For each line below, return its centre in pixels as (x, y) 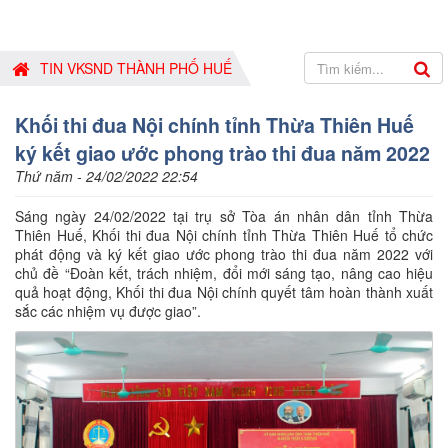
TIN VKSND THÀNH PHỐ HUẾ (136, 68)
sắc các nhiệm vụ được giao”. (108, 311)
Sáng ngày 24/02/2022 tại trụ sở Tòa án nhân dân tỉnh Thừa (224, 216)
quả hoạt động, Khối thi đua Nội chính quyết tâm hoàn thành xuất (224, 292)
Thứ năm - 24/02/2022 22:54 (106, 176)
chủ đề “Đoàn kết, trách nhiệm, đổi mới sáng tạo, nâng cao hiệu (224, 273)
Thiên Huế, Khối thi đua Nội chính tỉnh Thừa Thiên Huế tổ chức (224, 235)
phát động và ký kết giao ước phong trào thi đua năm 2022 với (224, 254)
